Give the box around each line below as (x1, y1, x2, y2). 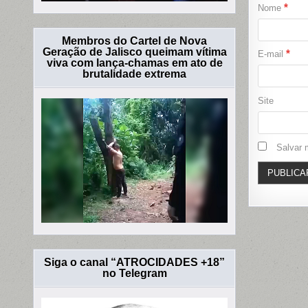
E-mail (257, 49, 286, 60)
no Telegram (102, 267, 167, 279)
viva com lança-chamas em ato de (46, 57, 223, 69)
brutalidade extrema (82, 68, 187, 80)
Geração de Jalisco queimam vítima (42, 46, 227, 58)
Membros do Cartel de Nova (62, 35, 208, 47)
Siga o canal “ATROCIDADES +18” (44, 256, 225, 268)
